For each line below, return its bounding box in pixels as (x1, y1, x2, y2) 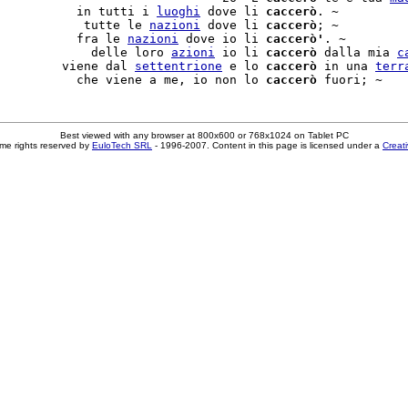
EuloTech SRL (92, 140, 152, 150)
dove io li (178, 32, 266, 46)
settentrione (135, 59, 222, 73)
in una (317, 59, 375, 73)
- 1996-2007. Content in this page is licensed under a (152, 140, 382, 150)
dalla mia (317, 46, 397, 59)
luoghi (157, 5, 200, 18)
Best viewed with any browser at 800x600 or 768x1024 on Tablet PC (59, 130, 349, 140)
